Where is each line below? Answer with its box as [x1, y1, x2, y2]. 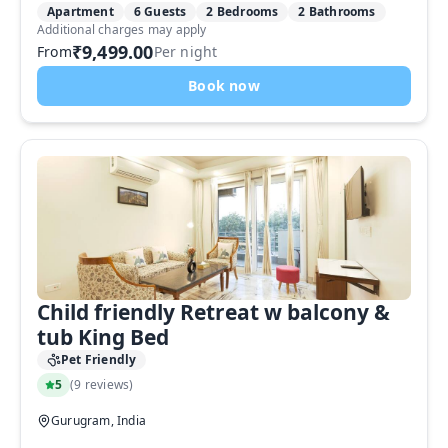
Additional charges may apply [37, 21, 207, 38]
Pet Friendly [61, 351, 137, 368]
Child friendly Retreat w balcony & [37, 298, 390, 326]
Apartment [47, 3, 114, 20]
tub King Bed [37, 323, 169, 351]
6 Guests [133, 3, 187, 20]
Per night [153, 42, 218, 61]
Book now [188, 76, 260, 95]
